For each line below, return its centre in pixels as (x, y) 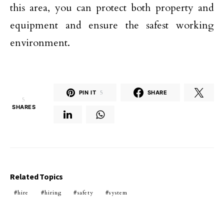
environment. (40, 43)
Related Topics (37, 177)
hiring (53, 193)
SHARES (24, 107)
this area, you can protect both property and (112, 8)
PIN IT (87, 92)
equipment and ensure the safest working (112, 25)
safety (85, 193)
